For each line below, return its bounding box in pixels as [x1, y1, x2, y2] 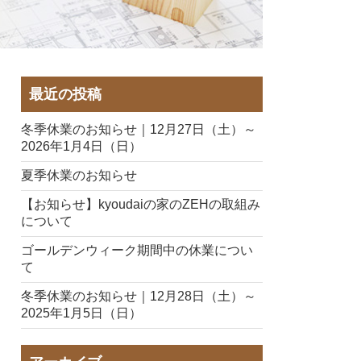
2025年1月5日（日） [21, 306, 142, 321]
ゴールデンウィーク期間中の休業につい [21, 243, 253, 258]
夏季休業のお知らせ [21, 168, 137, 183]
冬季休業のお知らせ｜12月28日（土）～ [21, 289, 256, 304]
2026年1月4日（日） [21, 139, 142, 154]
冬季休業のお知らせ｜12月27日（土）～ [21, 122, 256, 137]
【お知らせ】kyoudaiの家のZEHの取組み [21, 197, 260, 212]
